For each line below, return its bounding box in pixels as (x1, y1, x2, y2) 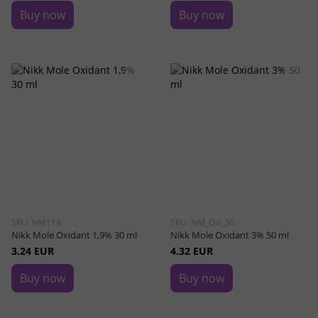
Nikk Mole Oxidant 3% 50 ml (170, 229, 289, 241)
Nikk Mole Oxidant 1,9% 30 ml (11, 229, 137, 241)
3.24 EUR (11, 244, 54, 258)
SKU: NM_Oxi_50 (170, 216, 235, 229)
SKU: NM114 (11, 216, 61, 229)
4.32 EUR (170, 244, 213, 258)
